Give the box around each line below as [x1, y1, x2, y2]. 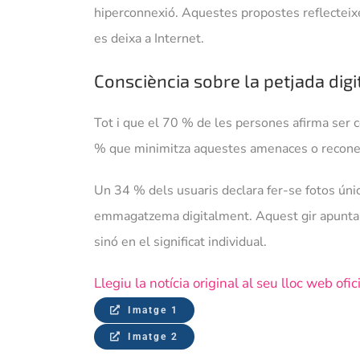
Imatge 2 [128, 331, 179, 343]
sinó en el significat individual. [93, 233, 267, 252]
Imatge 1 [128, 305, 179, 317]
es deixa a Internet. [93, 30, 204, 48]
